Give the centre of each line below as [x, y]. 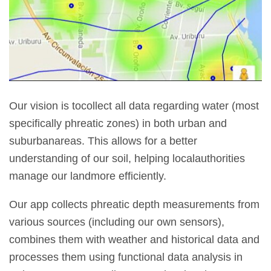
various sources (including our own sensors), [117, 222]
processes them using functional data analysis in [126, 257]
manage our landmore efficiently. [88, 176]
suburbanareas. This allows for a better [103, 141]
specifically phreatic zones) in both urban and [118, 123]
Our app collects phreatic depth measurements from [134, 204]
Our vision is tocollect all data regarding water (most [134, 106]
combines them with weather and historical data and [134, 239]
